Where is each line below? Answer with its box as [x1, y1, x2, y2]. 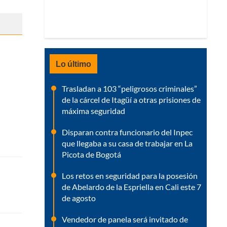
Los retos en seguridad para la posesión [62, 170, 198, 180]
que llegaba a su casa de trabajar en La [62, 138, 193, 148]
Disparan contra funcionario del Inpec [62, 127, 193, 137]
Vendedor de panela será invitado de [62, 214, 188, 224]
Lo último [56, 58, 91, 68]
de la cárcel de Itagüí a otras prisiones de [62, 94, 201, 104]
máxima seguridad [62, 105, 125, 116]
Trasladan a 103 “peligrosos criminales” [62, 83, 197, 93]
